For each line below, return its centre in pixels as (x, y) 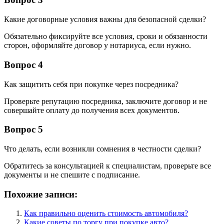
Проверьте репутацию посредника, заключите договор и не (105, 101)
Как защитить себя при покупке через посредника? (91, 84)
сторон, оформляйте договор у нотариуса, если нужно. (97, 45)
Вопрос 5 (23, 129)
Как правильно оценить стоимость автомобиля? (106, 213)
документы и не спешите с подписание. (72, 175)
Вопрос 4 (23, 64)
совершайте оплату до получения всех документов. (92, 110)
